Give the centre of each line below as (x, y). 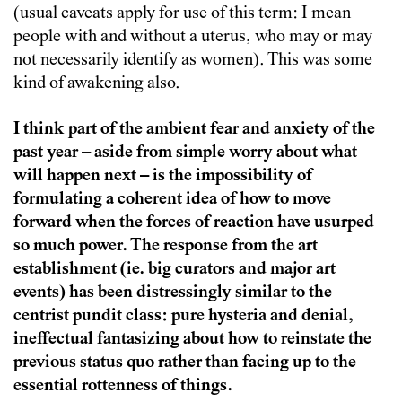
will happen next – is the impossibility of (163, 176)
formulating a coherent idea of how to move (172, 199)
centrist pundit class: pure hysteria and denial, (184, 316)
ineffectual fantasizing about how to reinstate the (192, 339)
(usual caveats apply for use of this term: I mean (182, 13)
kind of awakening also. (97, 83)
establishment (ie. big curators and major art (175, 269)
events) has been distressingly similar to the (173, 293)
